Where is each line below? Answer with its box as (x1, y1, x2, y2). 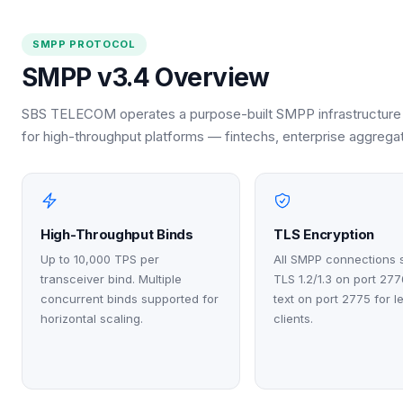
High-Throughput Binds (40, 225, 193, 243)
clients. (273, 310, 314, 326)
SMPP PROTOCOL (32, 37, 136, 50)
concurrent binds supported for (40, 291, 219, 306)
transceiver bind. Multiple (40, 271, 182, 286)
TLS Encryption (273, 225, 375, 243)
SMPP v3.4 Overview (22, 61, 270, 93)
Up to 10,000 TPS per (40, 251, 159, 266)
